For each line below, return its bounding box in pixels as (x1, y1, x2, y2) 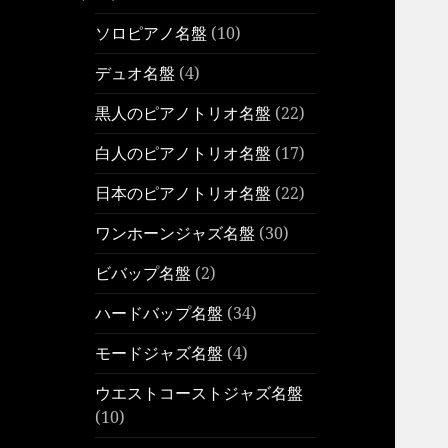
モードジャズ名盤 (95, 342, 224, 365)
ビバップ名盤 (95, 262, 192, 285)
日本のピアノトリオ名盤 (95, 182, 272, 205)
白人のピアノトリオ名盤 (95, 142, 272, 165)
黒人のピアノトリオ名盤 (95, 102, 272, 125)
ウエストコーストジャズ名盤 (95, 382, 304, 405)
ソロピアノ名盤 (95, 22, 208, 45)
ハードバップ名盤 (95, 302, 224, 325)
